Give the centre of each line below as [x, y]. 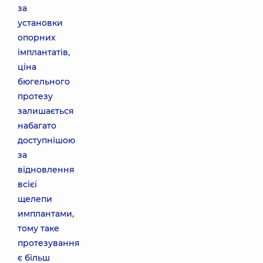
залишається [46, 111]
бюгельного [44, 82]
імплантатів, [44, 52]
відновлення [46, 170]
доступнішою [46, 140]
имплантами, [46, 214]
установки [40, 23]
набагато [37, 126]
